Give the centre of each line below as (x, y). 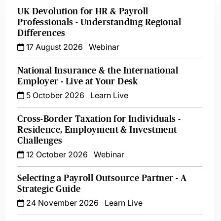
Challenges (40, 141)
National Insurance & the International (98, 71)
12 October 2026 (56, 154)
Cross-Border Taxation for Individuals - (99, 119)
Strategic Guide (49, 189)
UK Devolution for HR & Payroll (83, 11)
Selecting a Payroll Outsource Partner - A (102, 178)
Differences (41, 33)
